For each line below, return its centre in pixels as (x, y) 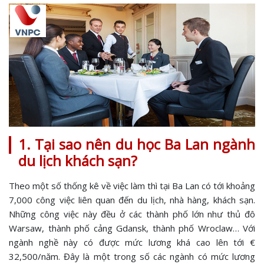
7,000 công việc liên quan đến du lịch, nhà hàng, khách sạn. (132, 200)
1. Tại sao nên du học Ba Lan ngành (137, 144)
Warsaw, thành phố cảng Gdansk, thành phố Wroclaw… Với (132, 228)
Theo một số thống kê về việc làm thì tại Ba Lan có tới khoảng (132, 186)
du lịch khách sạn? (78, 161)
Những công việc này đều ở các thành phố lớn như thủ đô (132, 214)
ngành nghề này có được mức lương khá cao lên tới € (132, 242)
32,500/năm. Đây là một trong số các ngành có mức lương (132, 256)
